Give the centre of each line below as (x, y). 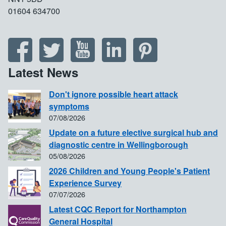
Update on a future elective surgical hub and (133, 132)
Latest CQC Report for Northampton (118, 209)
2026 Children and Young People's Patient (129, 171)
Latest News (43, 72)
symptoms (69, 106)
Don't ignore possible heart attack (114, 94)
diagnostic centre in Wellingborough (119, 144)
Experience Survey (85, 183)
